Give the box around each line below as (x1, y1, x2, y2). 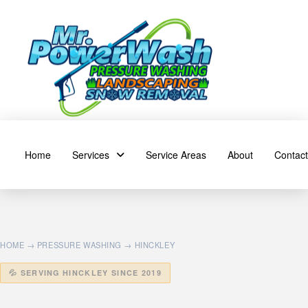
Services (71, 148, 109, 162)
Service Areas (145, 148, 206, 162)
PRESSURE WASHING (36, 239, 122, 250)
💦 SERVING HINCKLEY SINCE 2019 (9, 267, 162, 278)
